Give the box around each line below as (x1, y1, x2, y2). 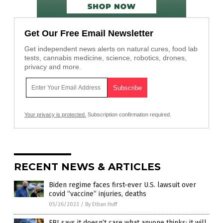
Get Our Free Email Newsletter (24, 28, 153, 38)
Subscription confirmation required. (86, 111, 171, 117)
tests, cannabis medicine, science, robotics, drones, (24, 53, 187, 62)
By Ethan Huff (85, 201, 117, 208)
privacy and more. (24, 62, 81, 71)
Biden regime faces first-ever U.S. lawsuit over (49, 180, 196, 189)
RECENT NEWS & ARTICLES (14, 160, 161, 173)
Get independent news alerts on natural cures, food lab (24, 44, 198, 53)
